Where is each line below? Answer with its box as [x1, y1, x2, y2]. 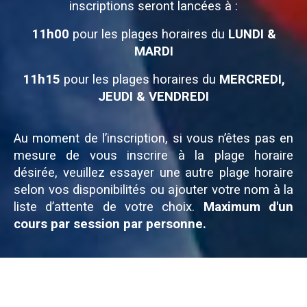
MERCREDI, [219, 71, 285, 87]
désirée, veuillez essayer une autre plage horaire [14, 164, 293, 180]
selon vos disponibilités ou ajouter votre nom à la [14, 182, 293, 197]
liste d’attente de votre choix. [14, 199, 204, 214]
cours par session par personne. [14, 216, 206, 232]
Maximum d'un [203, 199, 294, 214]
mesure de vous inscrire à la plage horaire [14, 147, 293, 163]
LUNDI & [228, 26, 276, 42]
